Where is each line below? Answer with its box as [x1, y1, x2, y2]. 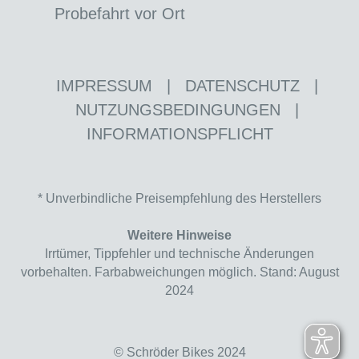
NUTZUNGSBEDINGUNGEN [75, 101, 280, 119]
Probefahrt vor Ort [54, 5, 185, 23]
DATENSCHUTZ [184, 77, 300, 95]
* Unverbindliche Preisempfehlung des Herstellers [38, 192, 321, 206]
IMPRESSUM [55, 77, 152, 95]
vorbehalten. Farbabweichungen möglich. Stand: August [20, 265, 339, 280]
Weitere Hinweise [127, 228, 232, 243]
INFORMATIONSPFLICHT [86, 125, 273, 143]
